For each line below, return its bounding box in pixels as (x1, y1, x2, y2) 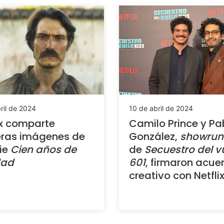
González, (129, 129, 180, 143)
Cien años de (10, 142, 76, 156)
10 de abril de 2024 (129, 103, 193, 112)
